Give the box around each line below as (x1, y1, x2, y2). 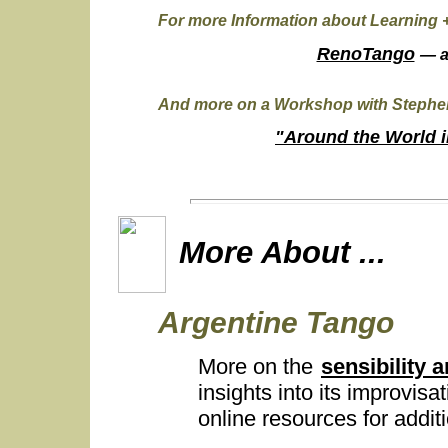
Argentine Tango (158, 306, 394, 340)
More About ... (179, 234, 386, 269)
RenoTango (316, 43, 415, 64)
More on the (198, 353, 319, 379)
